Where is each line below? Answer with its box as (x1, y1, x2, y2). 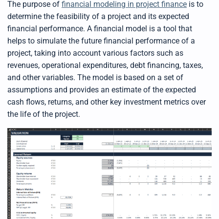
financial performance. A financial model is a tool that (7, 24, 192, 34)
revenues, (7, 61, 42, 70)
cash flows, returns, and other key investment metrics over (7, 97, 206, 107)
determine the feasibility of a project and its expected (7, 12, 189, 22)
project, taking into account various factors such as (7, 48, 183, 58)
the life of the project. (7, 109, 80, 119)
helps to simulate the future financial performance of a (7, 36, 195, 46)
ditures (103, 61, 127, 70)
